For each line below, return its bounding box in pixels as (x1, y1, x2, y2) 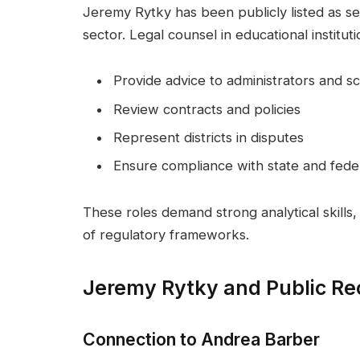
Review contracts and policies (113, 100, 301, 117)
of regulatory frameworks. (83, 227, 249, 243)
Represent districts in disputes (113, 129, 304, 146)
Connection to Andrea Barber (83, 328, 320, 350)
